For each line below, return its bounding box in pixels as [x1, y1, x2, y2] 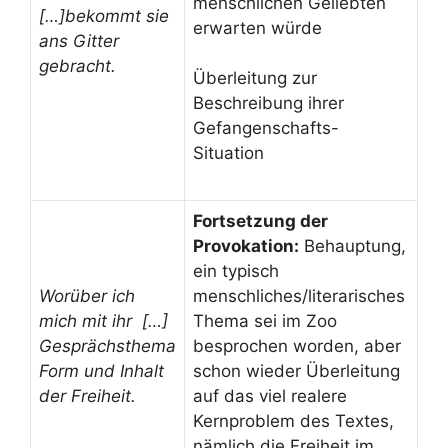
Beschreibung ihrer [193, 93, 344, 113]
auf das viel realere [193, 385, 347, 406]
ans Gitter [39, 30, 119, 51]
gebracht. [39, 55, 116, 76]
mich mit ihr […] [39, 310, 168, 331]
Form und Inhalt [39, 360, 164, 381]
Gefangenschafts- [193, 118, 339, 138]
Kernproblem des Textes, [193, 410, 394, 431]
